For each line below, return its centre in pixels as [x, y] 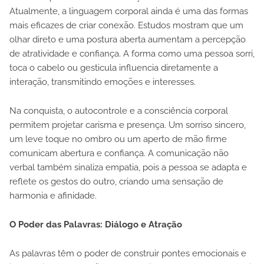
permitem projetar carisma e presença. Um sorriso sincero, [128, 125]
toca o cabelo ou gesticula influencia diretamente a [114, 67]
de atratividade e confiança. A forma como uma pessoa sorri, [132, 53]
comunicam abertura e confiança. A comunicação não [119, 153]
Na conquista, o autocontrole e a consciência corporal [119, 110]
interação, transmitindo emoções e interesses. [103, 82]
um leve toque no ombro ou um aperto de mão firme [118, 139]
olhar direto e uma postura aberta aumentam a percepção [128, 39]
